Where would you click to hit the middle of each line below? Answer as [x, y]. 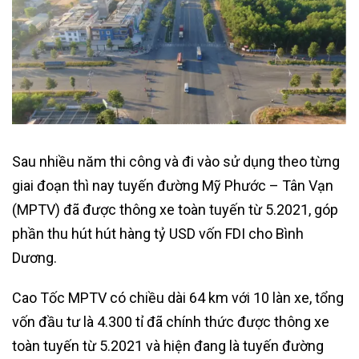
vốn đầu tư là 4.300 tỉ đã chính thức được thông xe [171, 321]
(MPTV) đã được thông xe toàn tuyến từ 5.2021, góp [175, 209]
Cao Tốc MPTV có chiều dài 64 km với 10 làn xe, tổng [178, 297]
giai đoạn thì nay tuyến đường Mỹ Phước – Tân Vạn [173, 185]
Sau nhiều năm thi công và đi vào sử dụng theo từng [176, 161]
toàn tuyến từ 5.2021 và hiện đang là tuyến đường [168, 345]
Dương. [34, 257]
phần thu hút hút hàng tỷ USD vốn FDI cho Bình [158, 233]
